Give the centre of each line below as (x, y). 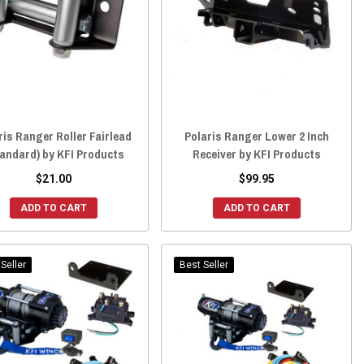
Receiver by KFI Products (256, 154)
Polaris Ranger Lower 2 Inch (256, 136)
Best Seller (204, 265)
